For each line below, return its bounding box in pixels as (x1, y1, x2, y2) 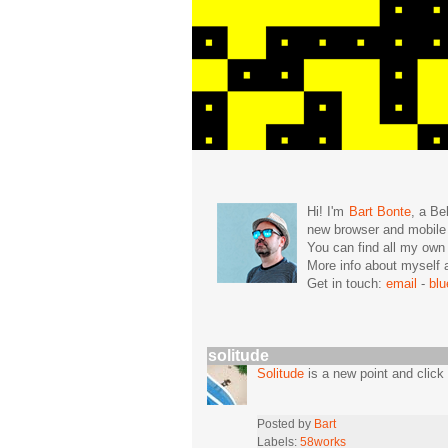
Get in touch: (307, 276, 386, 291)
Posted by (257, 416, 314, 430)
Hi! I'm (307, 204, 349, 219)
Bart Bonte (348, 204, 411, 219)
